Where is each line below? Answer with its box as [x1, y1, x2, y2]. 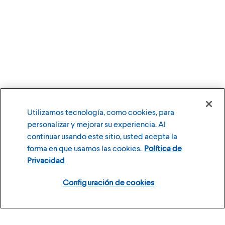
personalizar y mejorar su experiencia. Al [27, 119, 166, 129]
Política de [144, 143, 182, 153]
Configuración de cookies [62, 177, 155, 187]
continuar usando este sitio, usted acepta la [27, 131, 178, 141]
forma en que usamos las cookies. [27, 143, 142, 153]
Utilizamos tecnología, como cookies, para [27, 107, 175, 117]
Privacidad [27, 155, 65, 165]
